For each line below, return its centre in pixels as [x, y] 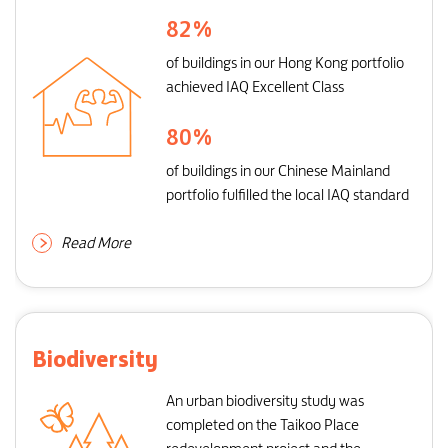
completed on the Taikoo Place [262, 424]
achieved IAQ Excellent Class [255, 86]
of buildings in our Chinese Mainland [278, 170]
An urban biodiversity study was [265, 400]
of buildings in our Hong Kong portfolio [285, 62]
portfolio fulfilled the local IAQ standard [287, 194]
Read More [95, 242]
